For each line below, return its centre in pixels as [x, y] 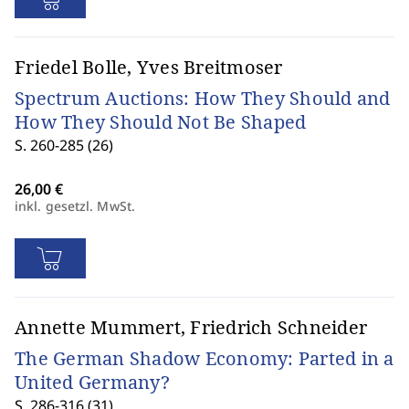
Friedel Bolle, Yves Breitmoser [149, 67]
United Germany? [92, 382]
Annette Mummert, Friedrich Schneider [191, 327]
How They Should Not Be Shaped [161, 122]
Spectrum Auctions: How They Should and [203, 98]
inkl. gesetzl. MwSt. [75, 206]
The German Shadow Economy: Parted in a [204, 358]
